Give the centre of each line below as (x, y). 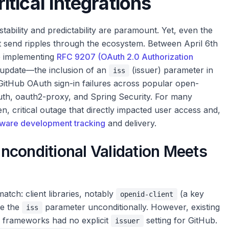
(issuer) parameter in (171, 70)
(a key (191, 194)
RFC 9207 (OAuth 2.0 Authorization (125, 57)
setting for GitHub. (180, 220)
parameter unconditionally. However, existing (131, 207)
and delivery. (131, 123)
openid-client (147, 194)
